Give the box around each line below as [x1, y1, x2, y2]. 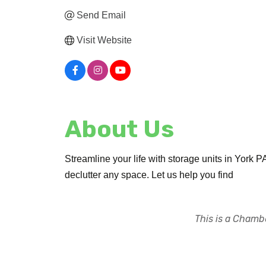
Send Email [77, 9, 126, 20]
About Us [65, 115, 175, 143]
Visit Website [77, 34, 132, 45]
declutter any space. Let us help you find [65, 169, 234, 180]
